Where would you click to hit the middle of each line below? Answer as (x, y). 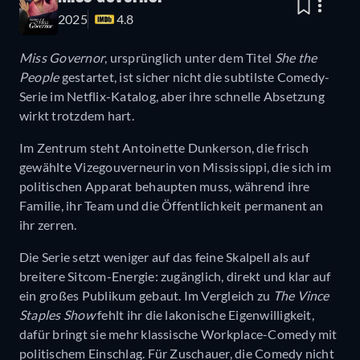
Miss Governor (62, 58)
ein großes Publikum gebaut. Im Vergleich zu (146, 296)
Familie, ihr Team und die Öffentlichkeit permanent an (172, 206)
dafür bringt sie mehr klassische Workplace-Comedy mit (178, 334)
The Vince (301, 296)
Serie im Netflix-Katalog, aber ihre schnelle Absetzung (172, 96)
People (39, 77)
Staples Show (57, 315)
